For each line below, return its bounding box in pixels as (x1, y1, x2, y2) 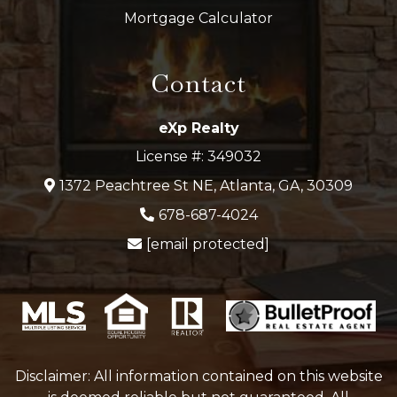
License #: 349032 (136, 148, 261, 166)
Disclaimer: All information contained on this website (14, 368, 383, 385)
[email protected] (146, 236, 269, 253)
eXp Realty (158, 120, 239, 137)
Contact (151, 66, 246, 101)
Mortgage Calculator (124, 10, 273, 27)
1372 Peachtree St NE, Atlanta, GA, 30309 (59, 177, 353, 195)
